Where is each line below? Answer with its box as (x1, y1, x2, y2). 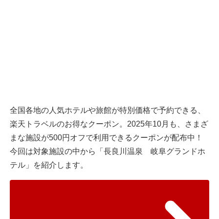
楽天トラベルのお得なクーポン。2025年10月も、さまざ (10, 120, 208, 129)
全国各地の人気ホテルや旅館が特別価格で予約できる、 (10, 106, 205, 115)
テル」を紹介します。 (10, 161, 88, 170)
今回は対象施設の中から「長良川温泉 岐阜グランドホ (10, 147, 205, 156)
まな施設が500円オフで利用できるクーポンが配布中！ (10, 133, 203, 142)
